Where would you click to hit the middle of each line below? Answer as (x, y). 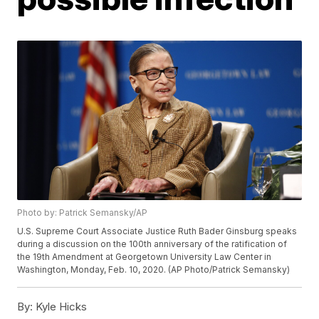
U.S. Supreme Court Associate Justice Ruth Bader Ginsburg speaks (157, 231)
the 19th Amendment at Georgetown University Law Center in (145, 257)
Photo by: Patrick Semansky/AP (83, 213)
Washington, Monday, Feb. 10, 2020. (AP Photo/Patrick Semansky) (154, 270)
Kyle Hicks (60, 307)
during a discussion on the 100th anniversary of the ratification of (152, 244)
